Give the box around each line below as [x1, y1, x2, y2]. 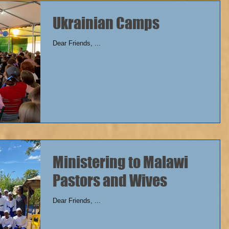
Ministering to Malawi [53, 152, 188, 171]
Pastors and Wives [53, 171, 167, 190]
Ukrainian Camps [53, 14, 159, 33]
